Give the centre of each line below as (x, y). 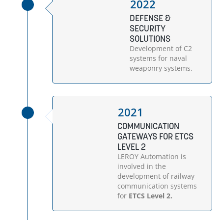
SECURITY (148, 28)
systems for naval (158, 58)
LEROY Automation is (151, 156)
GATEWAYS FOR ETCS (155, 136)
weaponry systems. (161, 68)
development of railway (156, 176)
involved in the (141, 166)
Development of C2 (161, 48)
